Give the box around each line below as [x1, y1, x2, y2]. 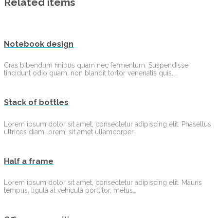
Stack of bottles [4, 98, 69, 108]
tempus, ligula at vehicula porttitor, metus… [4, 186, 136, 195]
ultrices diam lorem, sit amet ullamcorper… [4, 127, 137, 136]
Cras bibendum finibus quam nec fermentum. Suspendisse [4, 61, 188, 70]
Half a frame [4, 156, 54, 166]
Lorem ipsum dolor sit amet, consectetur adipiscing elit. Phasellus [4, 120, 211, 128]
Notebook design [4, 39, 73, 49]
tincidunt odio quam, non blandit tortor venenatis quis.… [4, 69, 177, 77]
